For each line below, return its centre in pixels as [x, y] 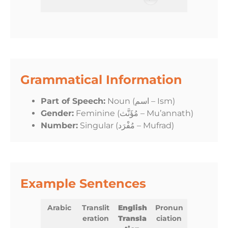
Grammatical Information [101, 80]
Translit [96, 208]
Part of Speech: [73, 101]
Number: [59, 126]
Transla [132, 219]
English [132, 208]
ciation [169, 219]
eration [96, 219]
